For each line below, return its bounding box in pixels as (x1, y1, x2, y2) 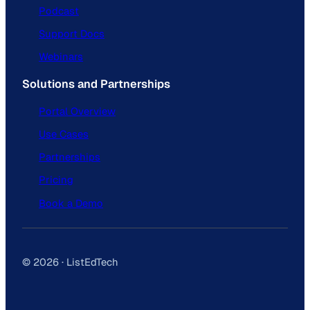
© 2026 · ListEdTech (22, 255, 118, 269)
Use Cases (39, 127, 89, 141)
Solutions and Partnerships (22, 76, 170, 91)
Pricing (39, 173, 73, 187)
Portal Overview (39, 104, 116, 118)
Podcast (39, 3, 79, 17)
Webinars (39, 50, 83, 64)
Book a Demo (39, 196, 103, 210)
